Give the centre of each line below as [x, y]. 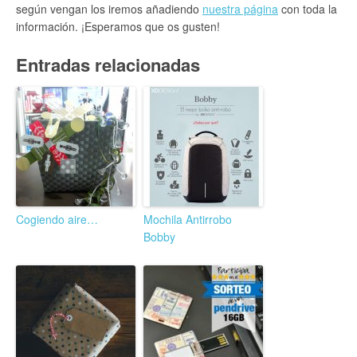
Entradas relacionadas [108, 65]
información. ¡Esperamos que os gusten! [118, 26]
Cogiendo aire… [57, 219]
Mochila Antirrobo [188, 219]
